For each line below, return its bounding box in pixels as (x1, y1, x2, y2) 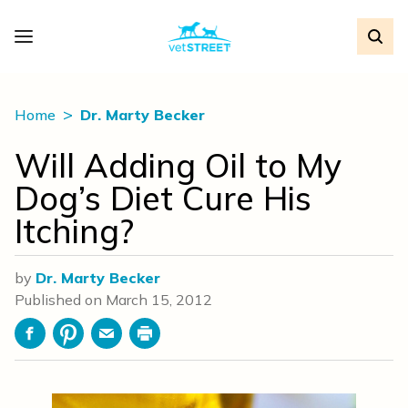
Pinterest (66, 333, 129, 352)
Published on (15, 291, 106, 309)
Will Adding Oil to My (15, 145, 342, 186)
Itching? (15, 210, 134, 251)
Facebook (28, 333, 95, 352)
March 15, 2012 (106, 291, 212, 309)
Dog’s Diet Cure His (15, 178, 311, 219)
